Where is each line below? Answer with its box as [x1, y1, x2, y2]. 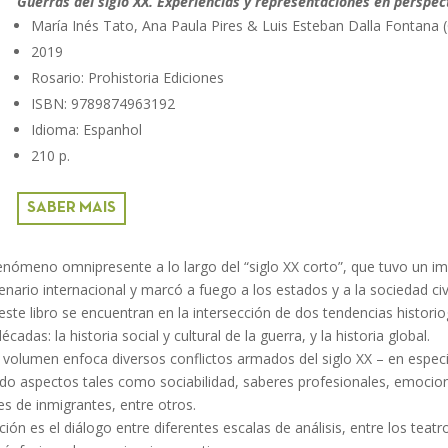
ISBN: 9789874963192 [30, 93, 175, 113]
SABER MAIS [26, 200, 116, 215]
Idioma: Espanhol [30, 119, 142, 139]
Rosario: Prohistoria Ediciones [30, 67, 224, 87]
